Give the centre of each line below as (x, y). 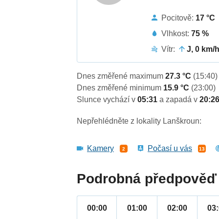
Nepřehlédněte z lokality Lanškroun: (139, 121)
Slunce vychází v (107, 100)
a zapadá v (180, 100)
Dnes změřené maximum (121, 76)
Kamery (101, 149)
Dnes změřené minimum (120, 88)
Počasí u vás (170, 149)
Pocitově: (179, 18)
